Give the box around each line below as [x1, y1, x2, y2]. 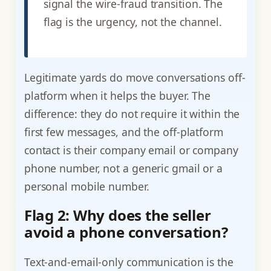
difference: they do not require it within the [24, 106, 240, 121]
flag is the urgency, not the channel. [43, 15, 223, 30]
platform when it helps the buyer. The [24, 88, 211, 103]
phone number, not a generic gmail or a [24, 160, 223, 175]
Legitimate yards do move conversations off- [24, 70, 246, 85]
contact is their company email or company [24, 142, 238, 157]
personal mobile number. [24, 178, 149, 194]
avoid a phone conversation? [24, 222, 228, 243]
